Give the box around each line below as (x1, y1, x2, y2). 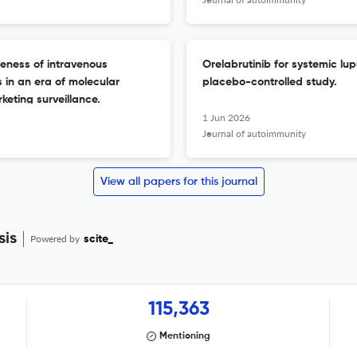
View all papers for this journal (100, 176, 257, 187)
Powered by (30, 233, 82, 245)
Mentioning (159, 331, 210, 341)
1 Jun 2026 (202, 112, 250, 124)
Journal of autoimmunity (202, 127, 306, 139)
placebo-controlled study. (202, 76, 337, 88)
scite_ (84, 233, 113, 245)
